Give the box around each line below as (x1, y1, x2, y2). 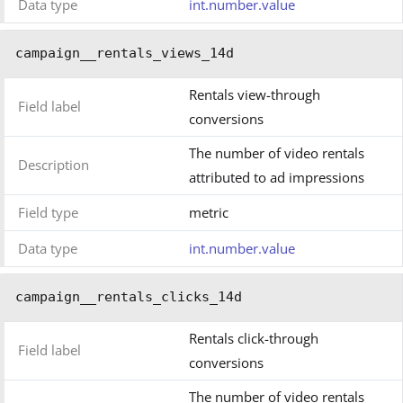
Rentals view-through (189, 85, 320, 104)
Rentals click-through (189, 329, 318, 348)
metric (189, 203, 228, 222)
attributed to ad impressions (189, 168, 364, 187)
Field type (18, 203, 78, 222)
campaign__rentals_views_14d (15, 45, 234, 62)
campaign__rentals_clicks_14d (15, 289, 242, 306)
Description (18, 156, 89, 175)
